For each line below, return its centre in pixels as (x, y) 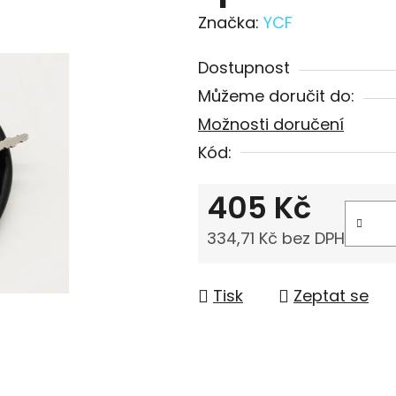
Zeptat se (331, 295)
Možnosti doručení (271, 124)
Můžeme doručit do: (276, 95)
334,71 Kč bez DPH (276, 238)
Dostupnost (244, 67)
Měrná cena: (255, 269)
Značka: (231, 22)
